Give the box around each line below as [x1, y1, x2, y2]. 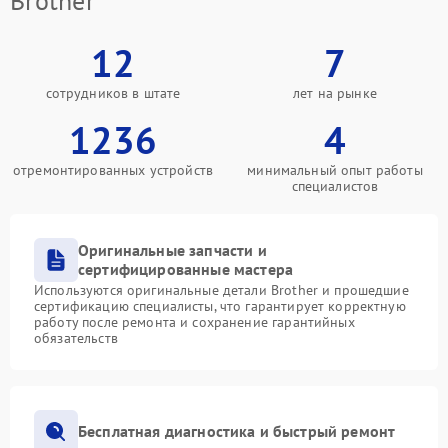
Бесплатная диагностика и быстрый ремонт [78, 421, 396, 442]
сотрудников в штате [45, 83, 181, 102]
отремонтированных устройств [12, 160, 214, 179]
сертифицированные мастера [78, 258, 294, 279]
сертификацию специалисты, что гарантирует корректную [34, 296, 406, 315]
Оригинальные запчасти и [78, 239, 267, 260]
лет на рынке [293, 83, 377, 102]
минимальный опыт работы [247, 160, 423, 179]
